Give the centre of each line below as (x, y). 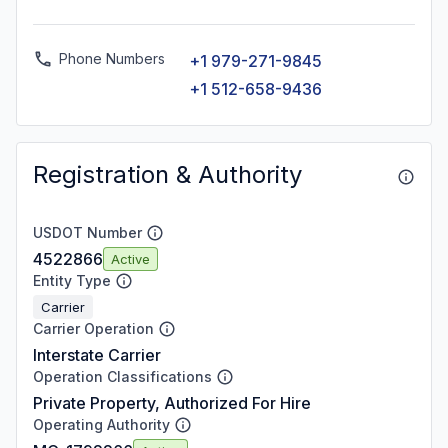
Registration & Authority (167, 174)
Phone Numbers (112, 58)
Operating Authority (101, 424)
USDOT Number (87, 232)
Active (130, 258)
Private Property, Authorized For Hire (172, 403)
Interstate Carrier (97, 355)
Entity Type (72, 280)
